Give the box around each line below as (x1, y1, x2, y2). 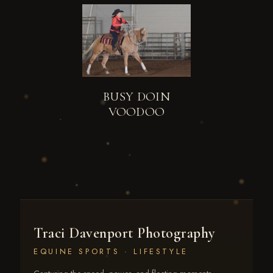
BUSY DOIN (103, 88, 170, 104)
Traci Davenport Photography (34, 224, 215, 242)
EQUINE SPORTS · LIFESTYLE (34, 245, 188, 257)
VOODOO (108, 104, 165, 119)
